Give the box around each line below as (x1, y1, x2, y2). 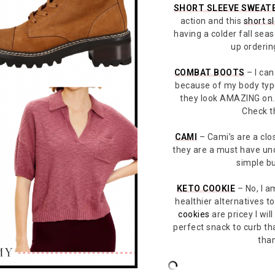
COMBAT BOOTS (174, 67, 245, 77)
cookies (178, 209, 210, 219)
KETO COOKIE (176, 183, 235, 193)
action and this (180, 15, 244, 26)
